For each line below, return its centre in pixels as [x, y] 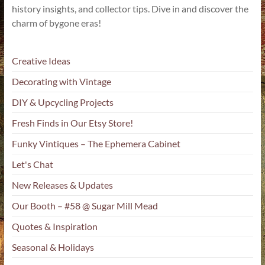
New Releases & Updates [62, 185]
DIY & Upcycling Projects [62, 102]
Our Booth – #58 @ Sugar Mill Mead [85, 205]
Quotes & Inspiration [54, 226]
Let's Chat [32, 164]
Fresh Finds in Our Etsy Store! [72, 122]
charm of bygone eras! [56, 22]
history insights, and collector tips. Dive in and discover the [130, 8]
